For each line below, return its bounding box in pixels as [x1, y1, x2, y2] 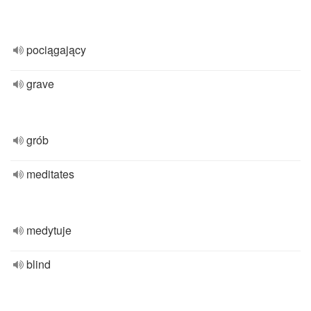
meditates [26, 166, 74, 182]
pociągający [26, 42, 86, 58]
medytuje [26, 222, 72, 238]
